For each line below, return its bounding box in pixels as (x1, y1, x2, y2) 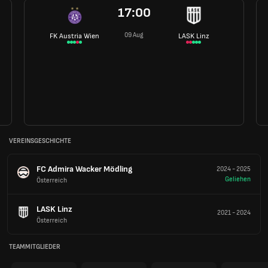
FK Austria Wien (50, 31, 99, 41)
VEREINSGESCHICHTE (9, 137, 71, 145)
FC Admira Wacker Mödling (36, 163, 132, 174)
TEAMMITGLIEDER (9, 243, 60, 251)
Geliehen (225, 175, 251, 183)
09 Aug (124, 31, 144, 39)
